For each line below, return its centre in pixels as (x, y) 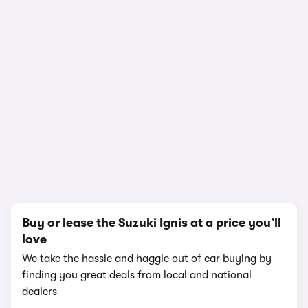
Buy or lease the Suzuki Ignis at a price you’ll (152, 223)
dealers (40, 291)
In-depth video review (154, 139)
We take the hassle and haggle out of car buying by (147, 258)
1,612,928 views (154, 153)
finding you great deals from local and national (137, 275)
